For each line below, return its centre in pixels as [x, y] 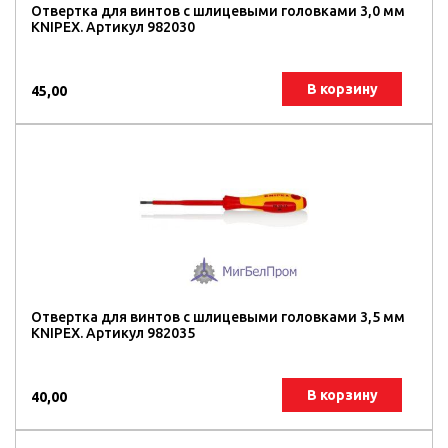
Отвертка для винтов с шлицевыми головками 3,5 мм [218, 317]
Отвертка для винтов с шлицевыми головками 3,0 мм [218, 11]
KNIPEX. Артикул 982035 [113, 333]
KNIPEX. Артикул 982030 [113, 27]
